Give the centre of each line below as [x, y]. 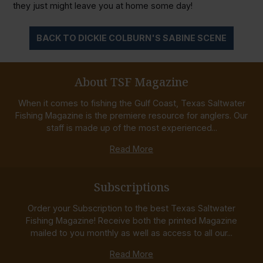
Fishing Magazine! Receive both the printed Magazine [131, 221]
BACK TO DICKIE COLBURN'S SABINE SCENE [131, 38]
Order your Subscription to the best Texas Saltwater [131, 208]
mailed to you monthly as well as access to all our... [131, 233]
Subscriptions [131, 187]
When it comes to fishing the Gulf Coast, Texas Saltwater [131, 103]
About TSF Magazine [131, 82]
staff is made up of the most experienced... [131, 128]
